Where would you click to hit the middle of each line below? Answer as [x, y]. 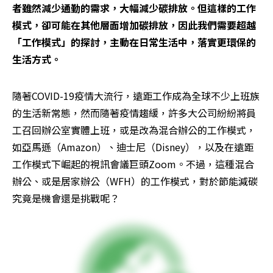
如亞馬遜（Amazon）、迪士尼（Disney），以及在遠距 [133, 147]
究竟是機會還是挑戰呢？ [66, 198]
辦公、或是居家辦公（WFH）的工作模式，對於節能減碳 [135, 181]
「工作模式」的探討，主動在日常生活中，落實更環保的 [134, 42]
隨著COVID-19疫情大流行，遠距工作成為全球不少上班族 [136, 96]
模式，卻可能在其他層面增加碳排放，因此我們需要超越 [134, 25]
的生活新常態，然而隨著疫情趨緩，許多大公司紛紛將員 [134, 113]
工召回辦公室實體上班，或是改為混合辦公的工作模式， [134, 130]
